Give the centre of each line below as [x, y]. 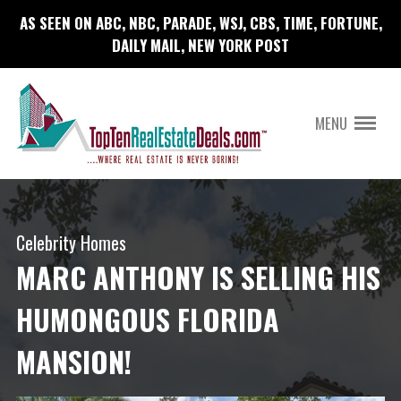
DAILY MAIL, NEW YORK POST [200, 45]
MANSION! [73, 362]
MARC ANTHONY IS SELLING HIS [198, 277]
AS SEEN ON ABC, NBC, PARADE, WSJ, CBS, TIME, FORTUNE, [200, 22]
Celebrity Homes [71, 243]
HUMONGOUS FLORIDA [147, 320]
